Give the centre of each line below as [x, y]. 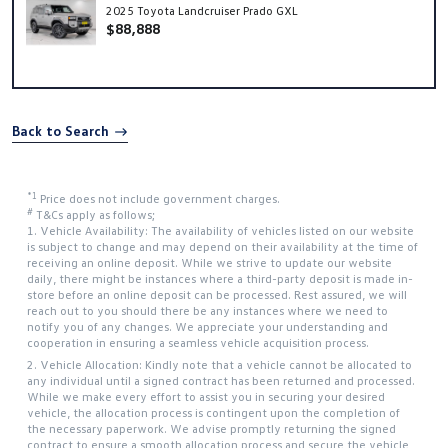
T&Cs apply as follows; [95, 215]
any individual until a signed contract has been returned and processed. [221, 381]
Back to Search [60, 131]
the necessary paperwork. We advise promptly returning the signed [211, 429]
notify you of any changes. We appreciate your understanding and [207, 327]
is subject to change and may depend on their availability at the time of [222, 247]
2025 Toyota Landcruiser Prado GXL [202, 11]
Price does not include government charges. [160, 199]
